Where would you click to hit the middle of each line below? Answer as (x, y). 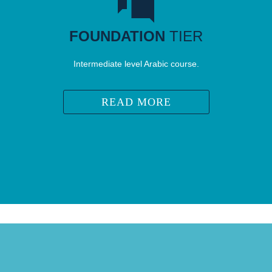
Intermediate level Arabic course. (136, 63)
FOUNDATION (117, 36)
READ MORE (136, 102)
